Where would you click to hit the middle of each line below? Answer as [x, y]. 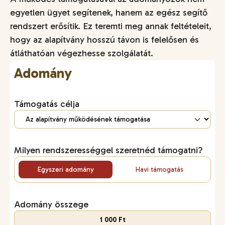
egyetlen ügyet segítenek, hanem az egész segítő [109, 12]
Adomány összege [51, 204]
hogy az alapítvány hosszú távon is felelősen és [104, 39]
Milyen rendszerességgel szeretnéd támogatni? [108, 150]
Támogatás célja [47, 104]
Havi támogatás [159, 169]
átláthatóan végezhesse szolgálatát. [82, 53]
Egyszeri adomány [66, 169]
